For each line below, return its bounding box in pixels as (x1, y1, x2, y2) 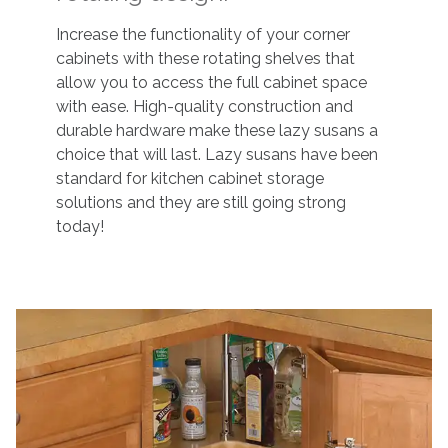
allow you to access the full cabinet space (55, 73, 367, 93)
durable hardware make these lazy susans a (55, 121, 378, 141)
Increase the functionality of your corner (55, 25, 350, 45)
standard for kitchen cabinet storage (55, 169, 324, 189)
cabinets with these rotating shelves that (55, 49, 355, 69)
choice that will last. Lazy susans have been (55, 145, 378, 165)
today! (55, 217, 104, 237)
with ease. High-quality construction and (55, 97, 353, 117)
